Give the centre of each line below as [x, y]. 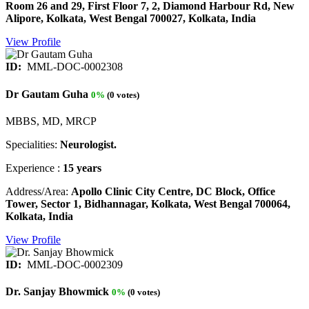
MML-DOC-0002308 [73, 67]
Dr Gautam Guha [47, 94]
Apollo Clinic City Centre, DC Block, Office [173, 191]
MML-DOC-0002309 [73, 264]
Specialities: [33, 144]
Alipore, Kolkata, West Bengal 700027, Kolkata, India [131, 19]
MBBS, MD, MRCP [51, 121]
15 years [82, 168]
